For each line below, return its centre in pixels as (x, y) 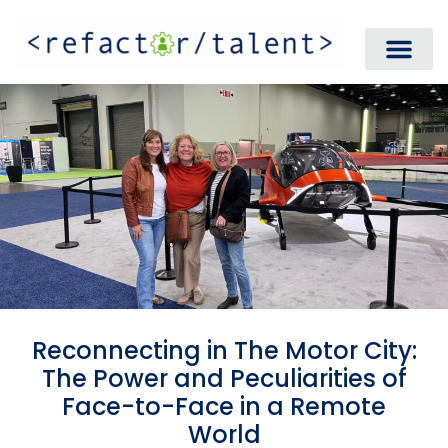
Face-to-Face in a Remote (224, 406)
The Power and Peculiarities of (224, 378)
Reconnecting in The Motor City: (224, 350)
